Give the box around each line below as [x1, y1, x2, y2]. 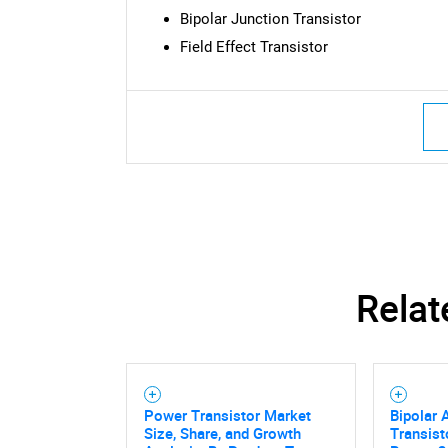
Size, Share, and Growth [143, 422, 301, 443]
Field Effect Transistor [179, 38, 328, 57]
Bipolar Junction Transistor [179, 10, 361, 29]
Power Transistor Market [143, 404, 311, 425]
